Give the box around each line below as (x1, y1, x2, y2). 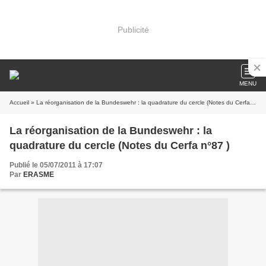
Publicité (117, 24, 149, 34)
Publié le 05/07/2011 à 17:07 (9, 161, 103, 169)
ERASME (23, 170, 54, 179)
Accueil (9, 99, 29, 106)
